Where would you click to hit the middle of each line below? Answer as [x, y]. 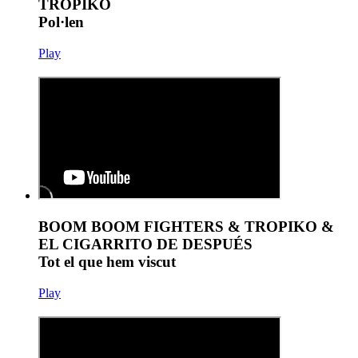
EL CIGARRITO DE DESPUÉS [145, 245]
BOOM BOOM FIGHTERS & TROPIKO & [186, 227]
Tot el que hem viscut [107, 262]
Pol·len [61, 22]
